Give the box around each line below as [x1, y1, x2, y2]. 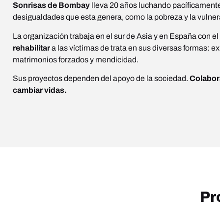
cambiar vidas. [13, 85, 67, 94]
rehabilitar [13, 43, 50, 52]
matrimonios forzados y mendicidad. [13, 55, 138, 64]
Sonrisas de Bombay [13, 1, 90, 10]
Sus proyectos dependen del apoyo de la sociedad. [13, 74, 190, 82]
